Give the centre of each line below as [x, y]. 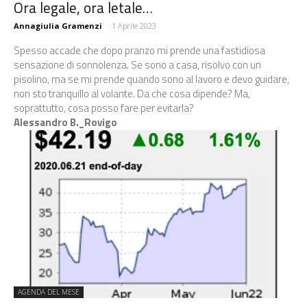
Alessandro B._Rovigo [65, 122]
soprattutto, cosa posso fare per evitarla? [105, 108]
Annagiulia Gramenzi [58, 25]
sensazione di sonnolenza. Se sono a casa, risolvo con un [137, 64]
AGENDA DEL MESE [49, 292]
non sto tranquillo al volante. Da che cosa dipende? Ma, [132, 93]
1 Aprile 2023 [134, 25]
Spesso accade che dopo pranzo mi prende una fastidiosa [139, 50]
